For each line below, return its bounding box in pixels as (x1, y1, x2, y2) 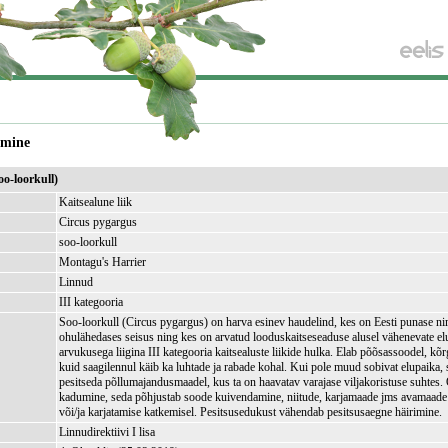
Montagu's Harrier (59, 255, 147, 269)
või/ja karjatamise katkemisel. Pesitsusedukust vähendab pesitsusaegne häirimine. (59, 405, 443, 419)
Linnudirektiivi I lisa (59, 425, 156, 439)
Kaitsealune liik (59, 195, 133, 209)
